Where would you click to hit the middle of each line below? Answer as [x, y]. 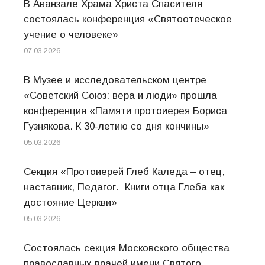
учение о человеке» [71, 35]
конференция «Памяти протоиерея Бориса [125, 111]
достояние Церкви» [70, 203]
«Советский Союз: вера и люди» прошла [120, 96]
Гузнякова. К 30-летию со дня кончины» [117, 126]
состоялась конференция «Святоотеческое [128, 19]
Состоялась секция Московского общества [127, 248]
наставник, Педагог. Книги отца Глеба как [124, 187]
